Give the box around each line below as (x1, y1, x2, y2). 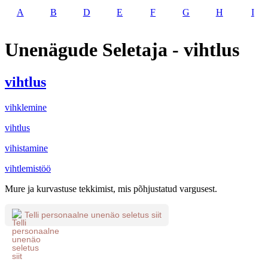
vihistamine (5, 142, 48, 153)
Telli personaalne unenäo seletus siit (25, 210, 162, 220)
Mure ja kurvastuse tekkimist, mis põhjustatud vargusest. (5, 183, 217, 194)
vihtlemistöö (5, 163, 51, 173)
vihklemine (5, 102, 47, 112)
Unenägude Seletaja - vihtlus (5, 39, 239, 61)
